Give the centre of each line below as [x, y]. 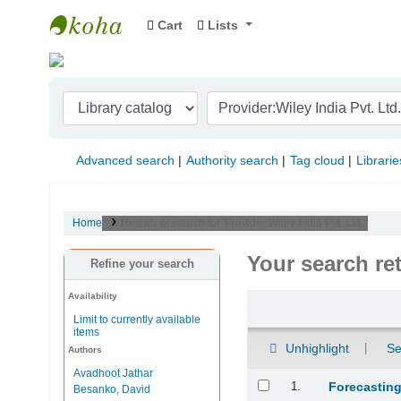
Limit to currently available [137, 319]
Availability [93, 295]
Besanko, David [112, 389]
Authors [85, 349]
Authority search [232, 161]
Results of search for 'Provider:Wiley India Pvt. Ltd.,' [244, 223]
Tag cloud [317, 161]
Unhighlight [315, 348]
